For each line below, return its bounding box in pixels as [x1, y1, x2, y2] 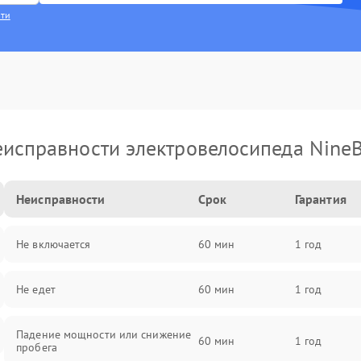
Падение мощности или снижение [16, 327, 192, 342]
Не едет [16, 282, 56, 297]
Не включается [16, 237, 91, 251]
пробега [16, 340, 57, 355]
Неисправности [16, 191, 106, 207]
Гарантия [294, 191, 346, 207]
